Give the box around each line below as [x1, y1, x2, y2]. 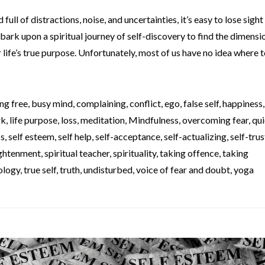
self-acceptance [95, 131, 160, 143]
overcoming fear [182, 114, 248, 126]
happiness [222, 98, 263, 109]
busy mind [31, 98, 73, 109]
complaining [76, 98, 126, 109]
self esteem [8, 131, 54, 143]
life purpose [9, 114, 57, 126]
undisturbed [83, 164, 132, 176]
